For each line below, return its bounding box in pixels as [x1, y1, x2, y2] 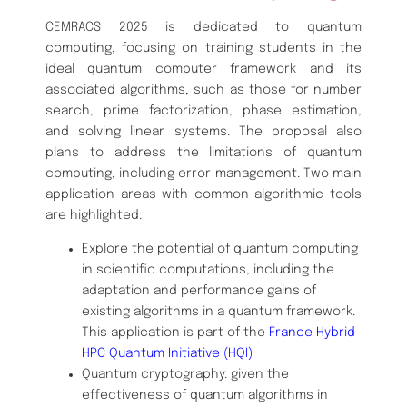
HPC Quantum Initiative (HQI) [82, 346, 253, 360]
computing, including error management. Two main [45, 166, 362, 180]
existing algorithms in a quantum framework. [82, 304, 355, 318]
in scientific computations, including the [82, 263, 334, 276]
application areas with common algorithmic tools [45, 187, 362, 201]
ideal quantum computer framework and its [45, 62, 362, 75]
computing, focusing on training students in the [45, 41, 362, 55]
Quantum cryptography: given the [82, 367, 289, 381]
